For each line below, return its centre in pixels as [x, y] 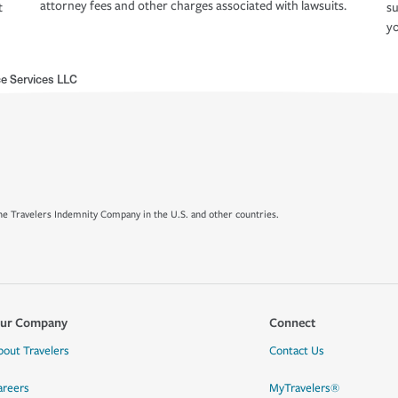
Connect [292, 322]
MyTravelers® [304, 388]
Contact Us [296, 351]
